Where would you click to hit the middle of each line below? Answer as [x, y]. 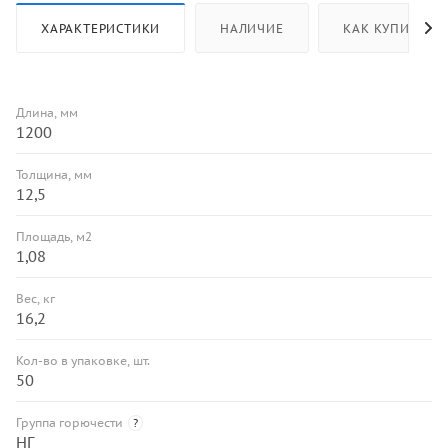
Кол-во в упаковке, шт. [83, 361]
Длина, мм [47, 113]
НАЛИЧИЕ [252, 29]
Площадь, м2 [54, 237]
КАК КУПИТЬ [384, 29]
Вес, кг [35, 299]
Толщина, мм [54, 175]
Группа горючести [69, 423]
